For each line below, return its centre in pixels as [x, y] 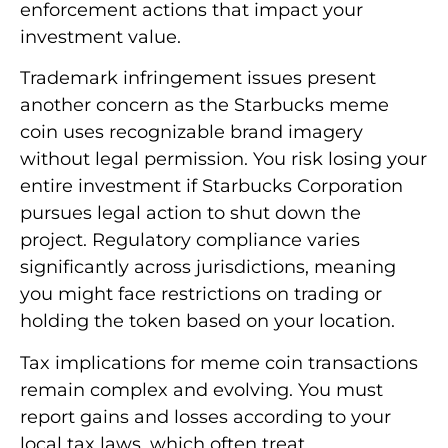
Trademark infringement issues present [198, 78]
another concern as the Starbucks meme [204, 105]
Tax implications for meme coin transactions [219, 362]
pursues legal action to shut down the [190, 213]
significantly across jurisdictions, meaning [208, 267]
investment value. [100, 36]
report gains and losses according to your [205, 416]
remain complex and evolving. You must [201, 389]
